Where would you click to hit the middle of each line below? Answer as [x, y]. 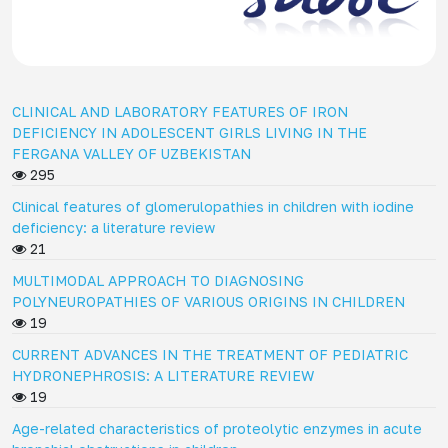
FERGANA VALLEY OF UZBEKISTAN [131, 153]
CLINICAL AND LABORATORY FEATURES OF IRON [180, 111]
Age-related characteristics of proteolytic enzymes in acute [217, 428]
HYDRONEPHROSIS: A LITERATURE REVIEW [163, 375]
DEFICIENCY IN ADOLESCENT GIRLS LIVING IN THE [189, 132]
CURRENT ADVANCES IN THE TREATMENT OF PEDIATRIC [210, 354]
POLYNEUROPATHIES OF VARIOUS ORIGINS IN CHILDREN [208, 301]
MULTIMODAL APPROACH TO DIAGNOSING [158, 280]
